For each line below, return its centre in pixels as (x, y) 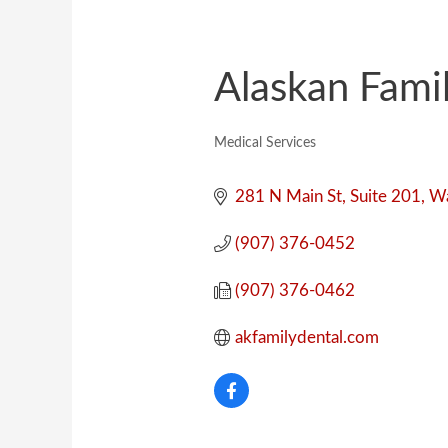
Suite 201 (385, 196)
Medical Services (264, 142)
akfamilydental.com (306, 337)
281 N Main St (288, 196)
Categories (252, 157)
